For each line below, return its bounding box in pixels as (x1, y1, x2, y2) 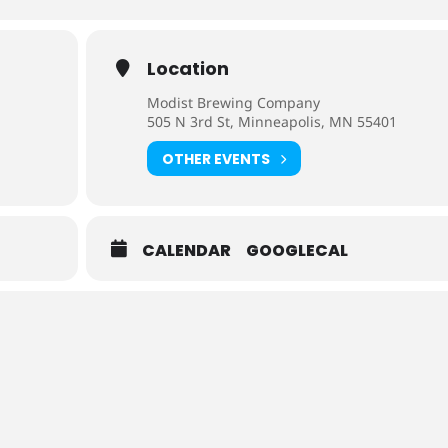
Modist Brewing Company (147, 93, 321, 112)
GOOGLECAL (246, 239, 349, 262)
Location (147, 56, 230, 81)
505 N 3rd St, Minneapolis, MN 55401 (147, 112, 398, 131)
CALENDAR (142, 239, 232, 262)
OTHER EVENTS (162, 148, 271, 169)
